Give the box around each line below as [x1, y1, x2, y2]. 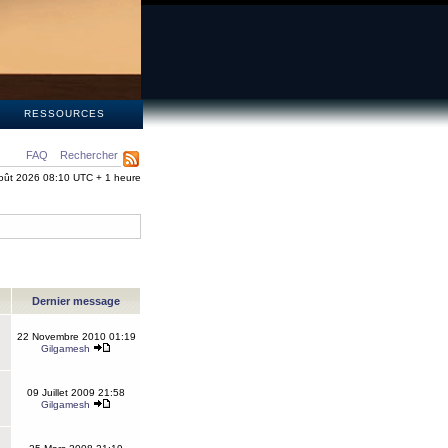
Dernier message [29, 295, 123, 307]
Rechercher [60, 149, 118, 161]
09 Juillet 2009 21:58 [27, 387, 125, 398]
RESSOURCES [23, 108, 105, 119]
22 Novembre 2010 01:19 [16, 331, 136, 342]
